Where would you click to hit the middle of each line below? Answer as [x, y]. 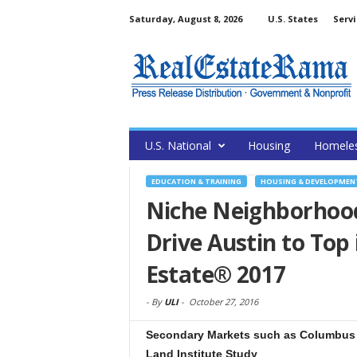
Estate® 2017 [216, 274]
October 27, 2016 [223, 302]
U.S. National [178, 145]
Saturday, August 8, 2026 [185, 19]
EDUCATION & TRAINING [196, 181]
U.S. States [292, 19]
